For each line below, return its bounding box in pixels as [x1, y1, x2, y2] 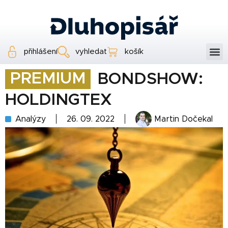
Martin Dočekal [154, 115, 213, 123]
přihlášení [24, 47, 58, 55]
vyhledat [75, 47, 107, 55]
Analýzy [15, 115, 46, 123]
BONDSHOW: [97, 71, 203, 88]
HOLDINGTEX [5, 92, 112, 108]
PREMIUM [10, 71, 86, 88]
